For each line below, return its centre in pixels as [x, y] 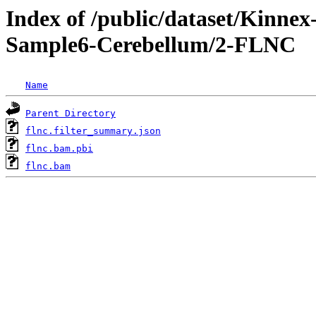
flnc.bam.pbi [59, 149]
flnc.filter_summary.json [93, 131]
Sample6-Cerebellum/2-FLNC [151, 44]
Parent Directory [71, 114]
